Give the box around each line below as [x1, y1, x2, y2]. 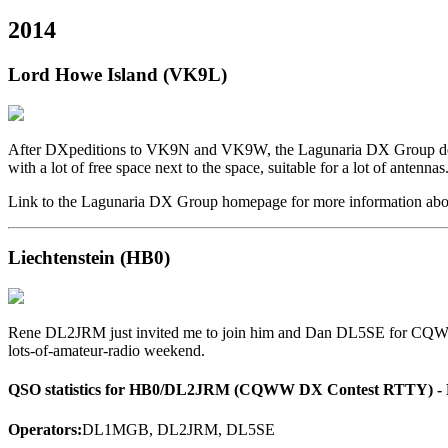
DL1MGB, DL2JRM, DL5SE [82, 420, 275, 438]
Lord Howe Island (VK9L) [8, 63, 227, 85]
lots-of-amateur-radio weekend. [8, 342, 205, 360]
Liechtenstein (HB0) [8, 247, 170, 269]
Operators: [8, 420, 82, 438]
